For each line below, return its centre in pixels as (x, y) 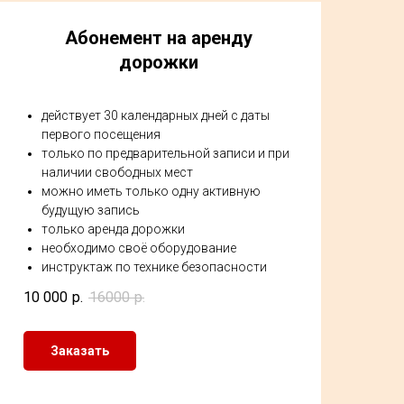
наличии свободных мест (117, 172)
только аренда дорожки (113, 229)
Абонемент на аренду (159, 38)
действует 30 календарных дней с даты (156, 115)
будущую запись (91, 210)
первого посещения (101, 134)
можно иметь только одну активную (151, 191)
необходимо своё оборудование (139, 248)
